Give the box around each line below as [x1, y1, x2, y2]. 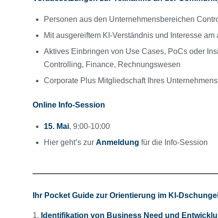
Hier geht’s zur [44, 138, 96, 146]
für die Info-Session [141, 138, 210, 146]
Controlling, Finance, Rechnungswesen [44, 60, 182, 69]
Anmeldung [96, 138, 139, 146]
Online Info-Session [33, 101, 105, 109]
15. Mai [44, 122, 69, 130]
